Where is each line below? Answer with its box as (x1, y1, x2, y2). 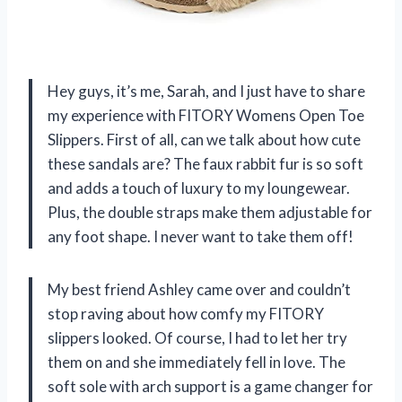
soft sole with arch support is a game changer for (48, 377, 373, 397)
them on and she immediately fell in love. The (48, 353, 345, 372)
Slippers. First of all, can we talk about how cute (48, 130, 361, 150)
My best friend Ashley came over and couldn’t (48, 280, 351, 300)
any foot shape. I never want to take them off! (48, 227, 354, 247)
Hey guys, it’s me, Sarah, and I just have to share (48, 82, 365, 101)
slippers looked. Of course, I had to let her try (48, 328, 347, 348)
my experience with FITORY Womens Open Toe (48, 106, 364, 126)
